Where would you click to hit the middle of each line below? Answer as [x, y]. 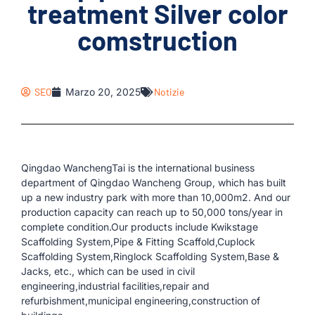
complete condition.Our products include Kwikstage [140, 227]
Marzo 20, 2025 [103, 92]
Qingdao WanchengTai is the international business [138, 168]
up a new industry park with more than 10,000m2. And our [156, 197]
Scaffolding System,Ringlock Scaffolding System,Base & [150, 256]
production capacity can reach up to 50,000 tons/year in [152, 212]
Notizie [169, 92]
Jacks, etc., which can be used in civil [108, 271]
